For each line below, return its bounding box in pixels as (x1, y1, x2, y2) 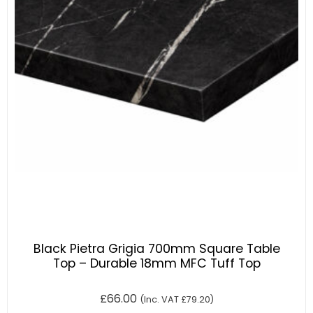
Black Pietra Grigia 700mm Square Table (33, 240, 280, 258)
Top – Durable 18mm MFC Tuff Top (52, 255, 261, 272)
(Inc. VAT (139, 293, 181, 306)
